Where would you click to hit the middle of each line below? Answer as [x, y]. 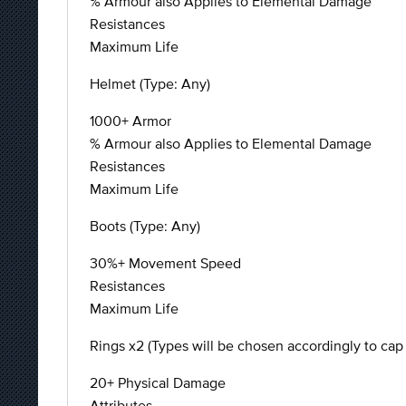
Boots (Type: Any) [145, 226]
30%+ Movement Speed [165, 263]
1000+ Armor [130, 121]
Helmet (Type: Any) [150, 83]
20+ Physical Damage [158, 382]
